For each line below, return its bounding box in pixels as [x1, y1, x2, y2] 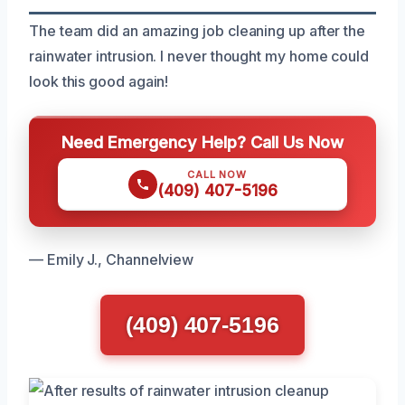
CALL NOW [187, 167, 247, 181]
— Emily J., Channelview [29, 250, 194, 268]
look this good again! [29, 71, 169, 90]
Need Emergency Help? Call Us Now [61, 131, 344, 152]
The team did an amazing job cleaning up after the [29, 21, 366, 40]
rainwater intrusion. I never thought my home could [29, 46, 370, 65]
